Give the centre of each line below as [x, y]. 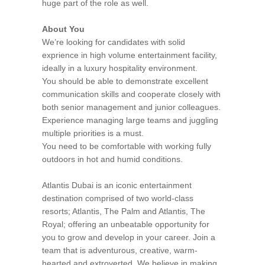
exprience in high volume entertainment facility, [130, 55]
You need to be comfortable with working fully [127, 146]
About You [63, 29]
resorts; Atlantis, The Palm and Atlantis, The [124, 211]
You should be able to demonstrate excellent [125, 81]
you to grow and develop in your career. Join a [129, 237]
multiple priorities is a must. [93, 133]
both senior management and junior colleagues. [131, 107]
